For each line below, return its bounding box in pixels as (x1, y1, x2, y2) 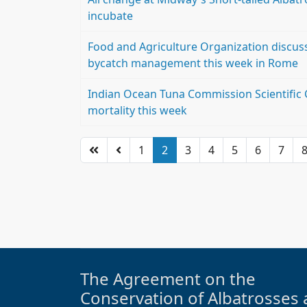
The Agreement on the (80, 267, 256, 290)
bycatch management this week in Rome (88, 56, 298, 71)
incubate (88, 8, 133, 23)
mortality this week (88, 103, 187, 118)
